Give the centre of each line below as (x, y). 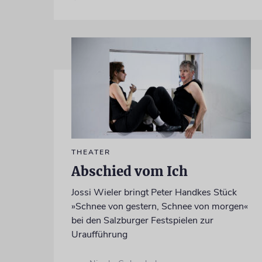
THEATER (91, 152)
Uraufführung (99, 234)
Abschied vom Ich (129, 171)
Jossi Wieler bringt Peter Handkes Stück (154, 192)
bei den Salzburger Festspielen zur (142, 220)
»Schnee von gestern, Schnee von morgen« (159, 206)
